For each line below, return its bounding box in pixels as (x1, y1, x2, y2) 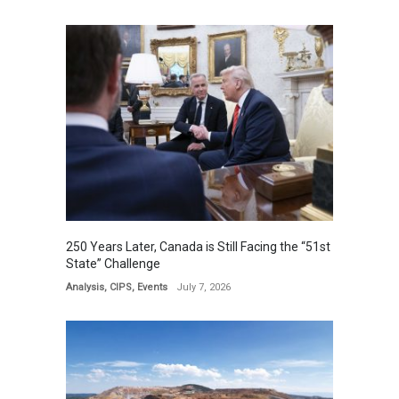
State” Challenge (66, 256, 160, 271)
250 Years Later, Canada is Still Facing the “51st (66, 239, 330, 254)
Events (137, 281, 167, 293)
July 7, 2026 (176, 281, 231, 293)
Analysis (66, 281, 104, 293)
